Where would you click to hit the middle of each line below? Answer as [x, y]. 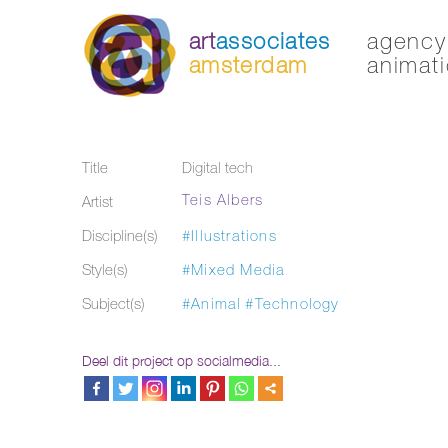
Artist [97, 201]
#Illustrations [229, 235]
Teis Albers [223, 199]
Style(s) [105, 269]
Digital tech [217, 167]
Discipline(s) [120, 235]
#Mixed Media [234, 269]
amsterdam [248, 65]
